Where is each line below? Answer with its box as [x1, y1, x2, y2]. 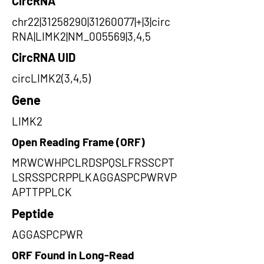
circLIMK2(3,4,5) [12, 71, 91, 85]
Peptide [12, 206, 54, 220]
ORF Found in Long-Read [12, 248, 134, 262]
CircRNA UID [12, 50, 75, 64]
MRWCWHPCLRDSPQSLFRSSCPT [12, 156, 174, 169]
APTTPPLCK [12, 185, 72, 199]
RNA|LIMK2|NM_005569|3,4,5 [12, 29, 151, 43]
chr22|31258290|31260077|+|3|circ [12, 15, 170, 28]
